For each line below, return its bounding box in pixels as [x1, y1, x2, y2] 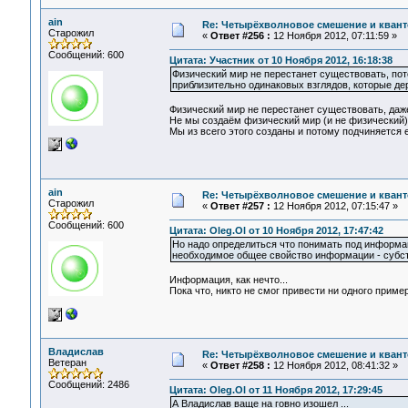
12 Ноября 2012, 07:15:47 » [270, 200, 398, 211]
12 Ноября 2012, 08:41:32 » [270, 360, 398, 371]
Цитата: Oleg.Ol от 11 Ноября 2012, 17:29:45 [168, 384, 382, 396]
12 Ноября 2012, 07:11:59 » [270, 30, 397, 41]
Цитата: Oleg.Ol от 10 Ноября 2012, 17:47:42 [168, 225, 383, 237]
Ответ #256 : [209, 30, 270, 41]
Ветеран [47, 357, 87, 368]
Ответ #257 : [209, 200, 270, 211]
